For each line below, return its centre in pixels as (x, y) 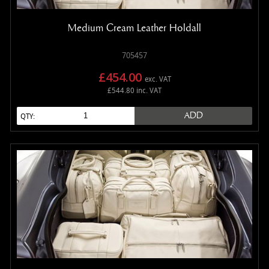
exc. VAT (158, 79)
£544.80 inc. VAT (134, 91)
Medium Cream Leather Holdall (134, 28)
